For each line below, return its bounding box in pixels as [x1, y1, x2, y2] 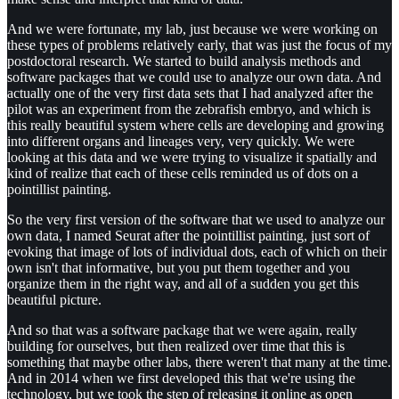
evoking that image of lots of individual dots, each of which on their [7, 244, 387, 260]
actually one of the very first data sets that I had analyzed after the [7, 85, 373, 102]
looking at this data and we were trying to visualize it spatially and [7, 150, 377, 166]
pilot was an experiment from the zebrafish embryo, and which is [7, 102, 370, 118]
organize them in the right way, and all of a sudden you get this [7, 276, 359, 292]
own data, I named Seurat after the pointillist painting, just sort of [7, 228, 370, 244]
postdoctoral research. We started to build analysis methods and [7, 53, 361, 69]
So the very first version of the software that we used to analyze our [7, 212, 385, 228]
